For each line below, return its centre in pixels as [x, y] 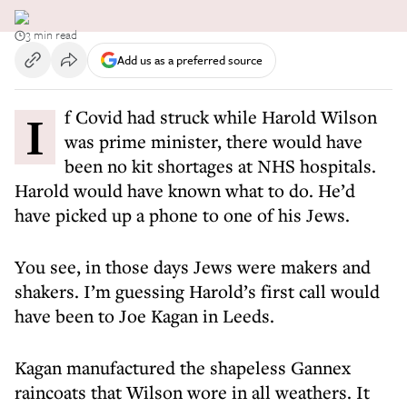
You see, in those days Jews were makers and [193, 267]
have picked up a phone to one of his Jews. [184, 215]
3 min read [51, 35]
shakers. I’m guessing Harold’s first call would [197, 291]
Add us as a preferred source [190, 60]
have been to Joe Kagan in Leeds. [147, 316]
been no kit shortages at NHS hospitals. [220, 166]
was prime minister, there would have [213, 141]
